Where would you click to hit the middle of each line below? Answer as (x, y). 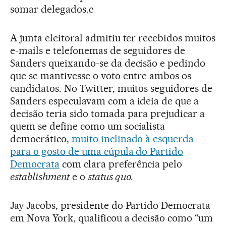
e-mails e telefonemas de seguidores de (98, 50)
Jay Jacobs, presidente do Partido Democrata (110, 205)
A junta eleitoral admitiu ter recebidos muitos (113, 38)
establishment (40, 176)
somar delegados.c (52, 9)
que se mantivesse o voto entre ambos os (101, 75)
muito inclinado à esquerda (133, 138)
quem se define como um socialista (88, 126)
